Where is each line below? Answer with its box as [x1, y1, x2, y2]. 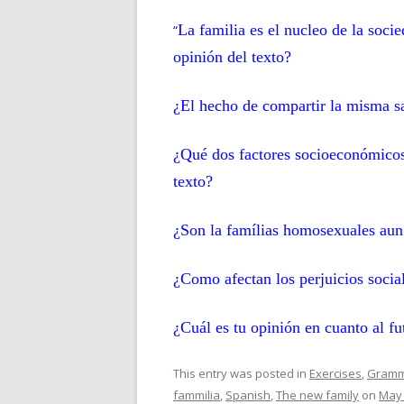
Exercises [309, 365, 362, 381]
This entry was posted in [173, 365, 309, 381]
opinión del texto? [173, 48, 291, 66]
